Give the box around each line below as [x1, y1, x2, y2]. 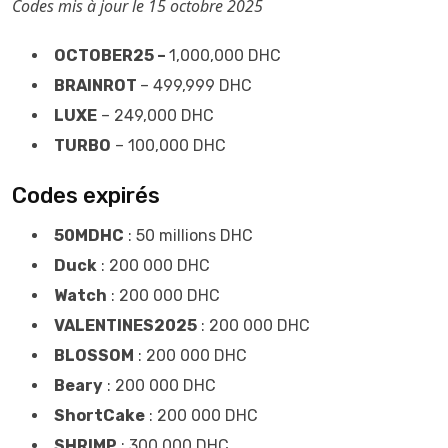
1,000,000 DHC [169, 46, 281, 65]
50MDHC [54, 226, 124, 245]
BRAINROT [54, 76, 140, 95]
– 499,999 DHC [140, 76, 256, 95]
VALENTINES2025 [54, 316, 197, 335]
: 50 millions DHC [124, 226, 253, 245]
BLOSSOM [54, 346, 134, 365]
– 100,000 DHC [111, 136, 226, 155]
